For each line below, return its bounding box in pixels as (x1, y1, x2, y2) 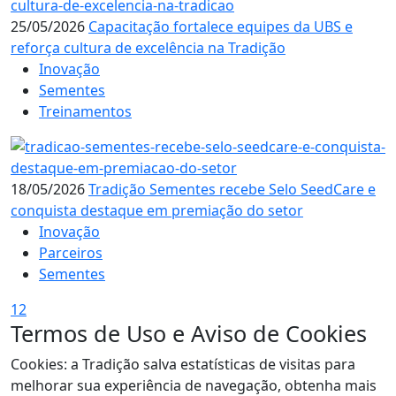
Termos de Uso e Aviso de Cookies (11, 317, 367, 348)
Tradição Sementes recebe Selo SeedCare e (88, 179, 376, 199)
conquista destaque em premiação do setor (11, 200, 303, 220)
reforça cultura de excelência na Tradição (11, 37, 286, 57)
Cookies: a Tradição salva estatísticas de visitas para (11, 354, 355, 374)
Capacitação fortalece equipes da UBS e (88, 16, 353, 36)
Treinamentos (39, 101, 132, 121)
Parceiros (39, 242, 103, 263)
